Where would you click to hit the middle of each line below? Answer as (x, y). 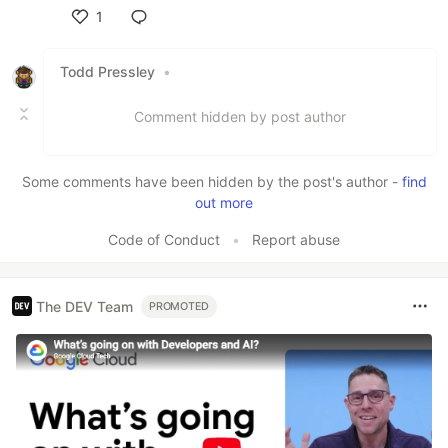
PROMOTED (179, 306)
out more (224, 203)
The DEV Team (84, 306)
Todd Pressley (107, 72)
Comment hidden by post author (240, 117)
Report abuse (296, 240)
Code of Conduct (164, 240)
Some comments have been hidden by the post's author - (211, 182)
